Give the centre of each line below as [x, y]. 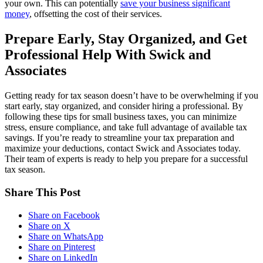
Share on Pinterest [62, 247]
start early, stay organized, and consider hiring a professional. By [124, 106]
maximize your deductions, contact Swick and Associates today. [123, 149]
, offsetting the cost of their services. [96, 14]
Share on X [49, 225]
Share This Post [43, 192]
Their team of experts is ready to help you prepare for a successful [126, 159]
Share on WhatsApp [66, 236]
